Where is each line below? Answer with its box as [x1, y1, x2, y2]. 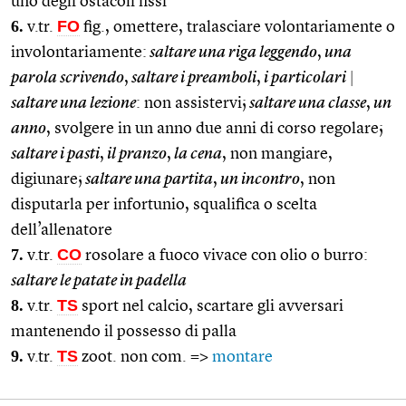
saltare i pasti [11, 145, 100, 162]
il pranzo [104, 145, 167, 162]
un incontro [217, 170, 300, 188]
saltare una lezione [11, 94, 136, 111]
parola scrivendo [11, 69, 124, 86]
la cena [171, 145, 222, 162]
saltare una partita [82, 170, 213, 188]
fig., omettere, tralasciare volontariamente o [80, 18, 395, 35]
